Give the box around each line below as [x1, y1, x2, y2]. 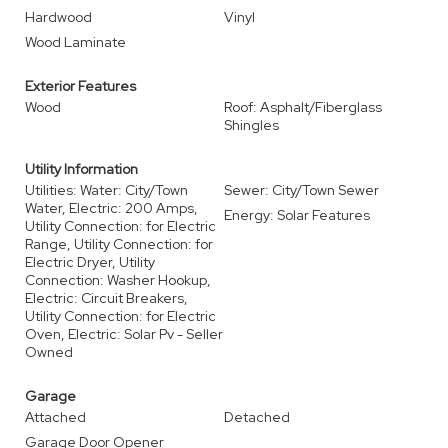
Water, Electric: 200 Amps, [25, 199, 198, 217]
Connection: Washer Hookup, [25, 271, 211, 289]
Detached [224, 408, 290, 426]
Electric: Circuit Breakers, [25, 289, 188, 307]
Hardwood [25, 8, 92, 26]
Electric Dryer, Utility [25, 253, 155, 271]
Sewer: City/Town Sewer [224, 181, 379, 199]
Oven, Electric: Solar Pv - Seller [25, 325, 223, 343]
